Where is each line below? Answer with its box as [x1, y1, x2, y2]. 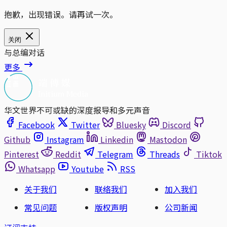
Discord [162, 119, 191, 131]
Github [4, 133, 30, 146]
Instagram [47, 133, 84, 146]
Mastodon [149, 133, 187, 146]
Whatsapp [18, 163, 55, 175]
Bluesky [116, 119, 146, 131]
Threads [149, 148, 180, 161]
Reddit [55, 148, 81, 161]
